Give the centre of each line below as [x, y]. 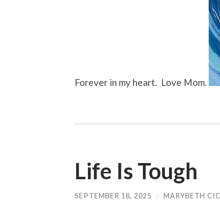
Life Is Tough [136, 171]
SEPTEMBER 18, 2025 [113, 196]
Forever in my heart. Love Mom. [142, 82]
